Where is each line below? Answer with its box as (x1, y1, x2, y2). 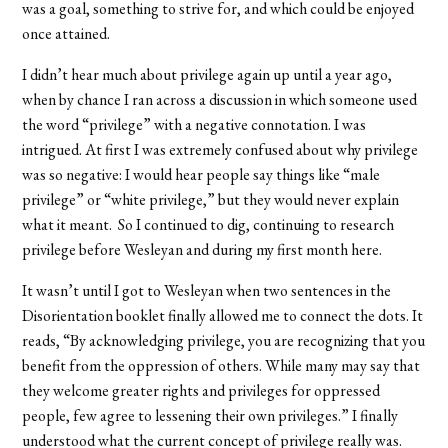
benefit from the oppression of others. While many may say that (22, 354, 421, 376)
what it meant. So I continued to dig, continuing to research (22, 213, 395, 235)
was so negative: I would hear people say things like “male (22, 163, 381, 185)
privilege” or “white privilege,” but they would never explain (22, 188, 400, 210)
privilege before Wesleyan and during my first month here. (22, 238, 383, 260)
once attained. (22, 22, 111, 44)
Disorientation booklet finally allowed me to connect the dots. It (22, 304, 424, 326)
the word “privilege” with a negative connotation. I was (22, 113, 367, 135)
